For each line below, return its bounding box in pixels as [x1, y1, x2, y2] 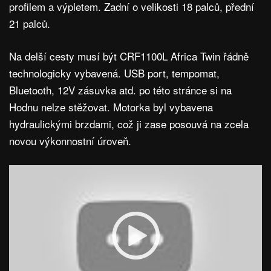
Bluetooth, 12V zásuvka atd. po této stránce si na [9, 82, 232, 97]
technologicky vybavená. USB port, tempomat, [9, 65, 220, 80]
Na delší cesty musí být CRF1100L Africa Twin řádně [9, 48, 249, 64]
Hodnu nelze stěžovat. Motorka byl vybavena [9, 99, 213, 114]
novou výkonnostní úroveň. [9, 132, 134, 148]
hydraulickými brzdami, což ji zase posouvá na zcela [9, 116, 249, 131]
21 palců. [9, 15, 53, 31]
